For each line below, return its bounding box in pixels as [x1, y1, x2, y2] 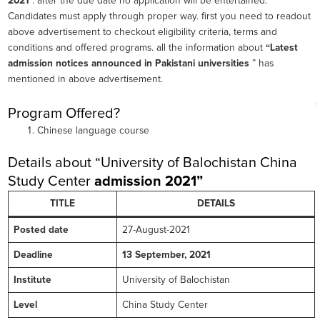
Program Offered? [8, 106, 120, 121]
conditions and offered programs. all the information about [8, 43, 266, 54]
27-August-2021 [121, 224, 190, 235]
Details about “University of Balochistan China [8, 155, 297, 170]
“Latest [266, 43, 298, 54]
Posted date [13, 224, 69, 235]
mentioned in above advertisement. [8, 74, 163, 85]
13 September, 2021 [121, 249, 211, 260]
